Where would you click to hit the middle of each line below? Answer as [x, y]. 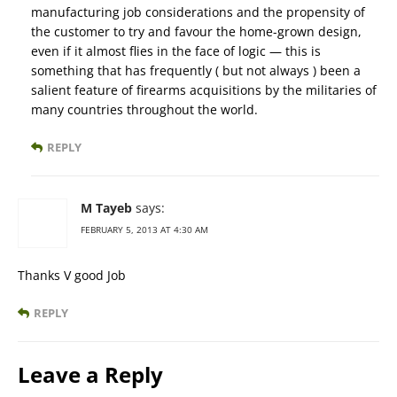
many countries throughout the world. [144, 110]
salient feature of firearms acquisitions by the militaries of [204, 90]
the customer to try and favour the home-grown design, [196, 32]
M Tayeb [106, 208]
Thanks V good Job [72, 276]
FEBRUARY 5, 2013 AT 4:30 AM [144, 230]
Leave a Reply [90, 375]
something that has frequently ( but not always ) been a [196, 71]
